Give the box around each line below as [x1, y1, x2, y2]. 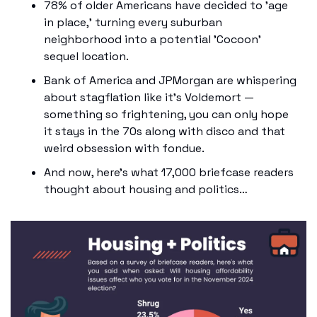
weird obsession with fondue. [44, 140, 204, 156]
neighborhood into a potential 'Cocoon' [44, 31, 261, 47]
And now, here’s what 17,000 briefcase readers [44, 164, 294, 180]
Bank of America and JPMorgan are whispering [44, 72, 296, 88]
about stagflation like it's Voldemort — [44, 89, 254, 105]
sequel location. [44, 48, 131, 64]
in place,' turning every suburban [44, 14, 222, 30]
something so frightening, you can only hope [44, 106, 289, 122]
